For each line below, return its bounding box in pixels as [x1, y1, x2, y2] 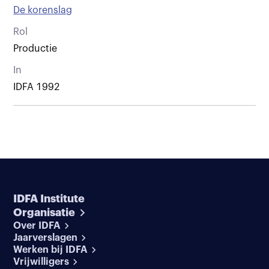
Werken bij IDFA [13, 244, 88, 255]
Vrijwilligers [13, 256, 70, 267]
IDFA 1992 [13, 82, 61, 92]
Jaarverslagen [13, 232, 78, 243]
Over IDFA [13, 220, 61, 231]
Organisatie [13, 207, 76, 218]
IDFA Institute [13, 193, 85, 204]
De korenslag [13, 5, 73, 15]
